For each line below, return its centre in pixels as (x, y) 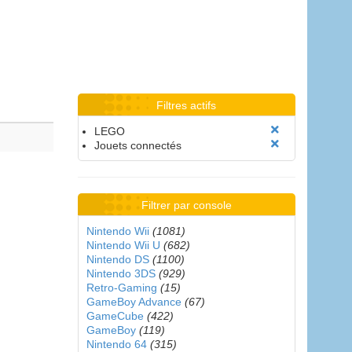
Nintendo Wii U (123, 245)
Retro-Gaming (121, 288)
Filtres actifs (187, 105)
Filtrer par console (186, 205)
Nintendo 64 (116, 344)
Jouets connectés (137, 145)
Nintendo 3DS (121, 273)
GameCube (115, 316)
